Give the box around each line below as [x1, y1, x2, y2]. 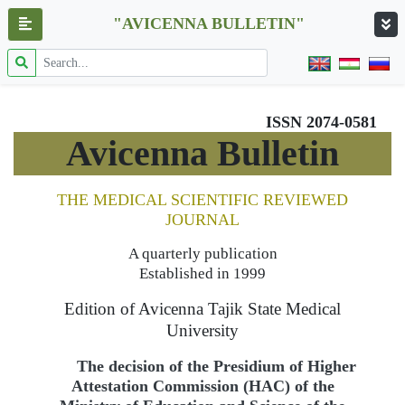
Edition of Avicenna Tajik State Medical [64, 299, 341, 318]
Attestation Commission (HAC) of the [71, 377, 334, 395]
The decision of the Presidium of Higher [76, 357, 356, 375]
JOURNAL [165, 211, 240, 229]
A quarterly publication [127, 245, 278, 262]
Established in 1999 [139, 265, 266, 282]
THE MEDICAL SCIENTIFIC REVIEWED [57, 191, 348, 209]
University [166, 321, 239, 340]
